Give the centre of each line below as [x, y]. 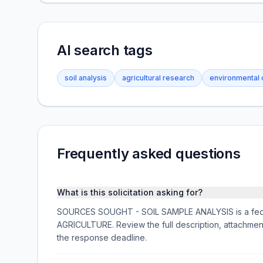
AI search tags [105, 50]
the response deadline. [102, 237]
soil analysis [86, 78]
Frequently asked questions [149, 154]
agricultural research [158, 78]
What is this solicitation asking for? [130, 192]
